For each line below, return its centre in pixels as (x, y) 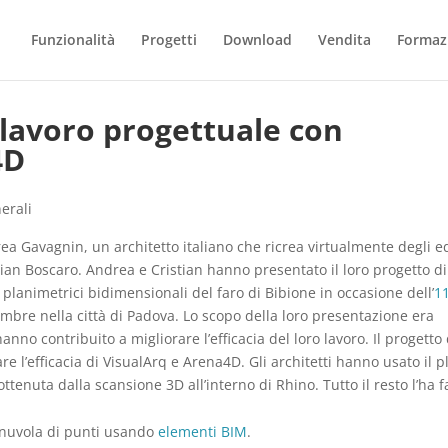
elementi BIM (203, 431)
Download (257, 39)
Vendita (344, 39)
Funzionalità (72, 39)
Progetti (168, 39)
